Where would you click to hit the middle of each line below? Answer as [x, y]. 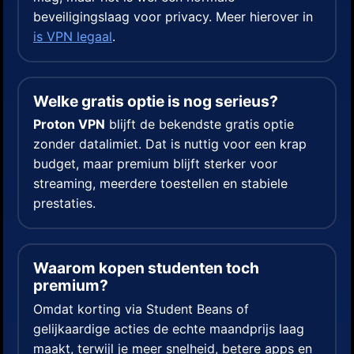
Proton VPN [69, 124]
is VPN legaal [73, 36]
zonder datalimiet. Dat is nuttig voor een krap [170, 144]
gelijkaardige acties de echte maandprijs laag [169, 328]
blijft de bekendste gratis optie [200, 124]
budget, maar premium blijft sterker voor [155, 164]
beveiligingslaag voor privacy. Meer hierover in [173, 16]
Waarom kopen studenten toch [146, 268]
